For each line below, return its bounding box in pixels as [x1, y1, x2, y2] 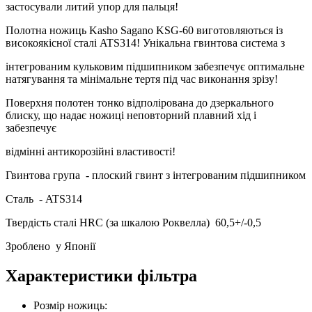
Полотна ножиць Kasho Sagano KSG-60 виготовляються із [6, 24, 283, 36]
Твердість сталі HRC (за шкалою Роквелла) [6, 217, 212, 228]
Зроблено [6, 240, 50, 252]
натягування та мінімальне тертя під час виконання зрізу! [6, 73, 278, 85]
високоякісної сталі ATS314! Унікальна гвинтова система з [6, 37, 285, 49]
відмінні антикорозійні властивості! [6, 146, 175, 157]
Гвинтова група [6, 169, 80, 181]
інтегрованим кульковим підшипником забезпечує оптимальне [6, 61, 304, 72]
